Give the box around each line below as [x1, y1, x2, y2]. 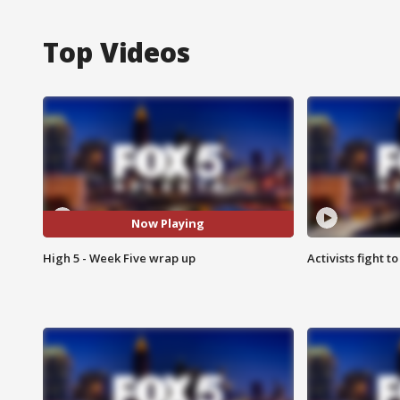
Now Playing [131, 215, 205, 232]
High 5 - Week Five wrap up [43, 249, 196, 266]
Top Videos [43, 33, 190, 71]
